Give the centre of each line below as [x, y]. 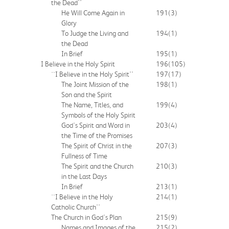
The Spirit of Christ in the [97, 145]
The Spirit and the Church [97, 166]
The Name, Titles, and [92, 105]
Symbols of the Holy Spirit [98, 115]
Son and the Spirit [87, 94]
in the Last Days [84, 176]
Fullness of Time [84, 156]
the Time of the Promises [97, 135]
